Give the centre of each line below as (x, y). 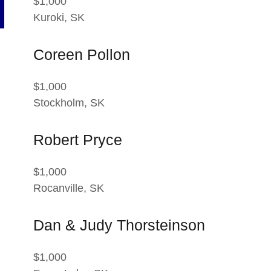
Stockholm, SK (69, 103)
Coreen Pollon (81, 54)
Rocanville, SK (68, 188)
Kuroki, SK (59, 17)
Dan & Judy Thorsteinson (119, 225)
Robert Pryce (77, 139)
